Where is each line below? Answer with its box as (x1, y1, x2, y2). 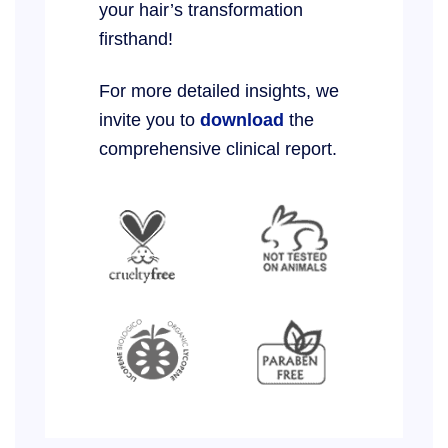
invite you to (98, 109, 200, 131)
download (199, 109, 284, 131)
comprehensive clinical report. (98, 138, 337, 160)
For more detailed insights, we (98, 80, 339, 102)
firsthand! (98, 27, 173, 49)
